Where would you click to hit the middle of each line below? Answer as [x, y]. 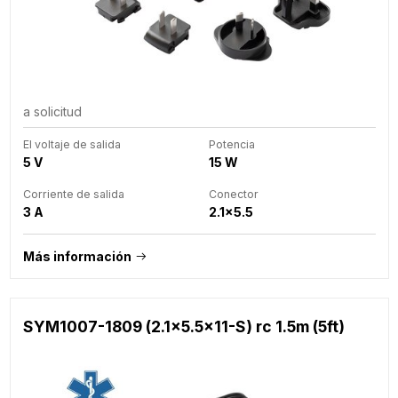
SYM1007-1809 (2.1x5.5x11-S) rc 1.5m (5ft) [183, 326]
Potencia [231, 144]
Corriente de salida [73, 194]
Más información [77, 256]
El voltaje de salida [72, 144]
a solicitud [52, 111]
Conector [233, 194]
